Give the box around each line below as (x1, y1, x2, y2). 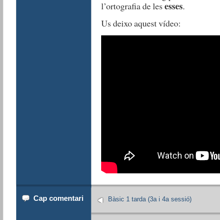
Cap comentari (33, 194, 83, 202)
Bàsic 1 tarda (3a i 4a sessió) (108, 195, 192, 203)
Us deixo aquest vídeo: (101, 17, 181, 29)
